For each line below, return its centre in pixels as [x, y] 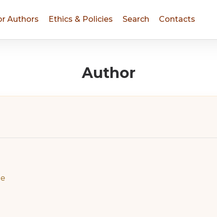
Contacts [177, 19]
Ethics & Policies [81, 19]
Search [136, 19]
